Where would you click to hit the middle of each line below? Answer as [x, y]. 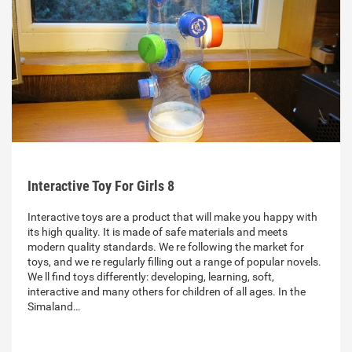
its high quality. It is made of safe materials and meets [158, 232]
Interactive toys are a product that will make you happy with [172, 217]
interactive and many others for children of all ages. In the [167, 292]
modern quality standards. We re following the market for [166, 247]
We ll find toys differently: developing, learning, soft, [151, 277]
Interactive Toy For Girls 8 [101, 186]
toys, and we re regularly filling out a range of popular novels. [174, 262]
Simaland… [54, 307]
